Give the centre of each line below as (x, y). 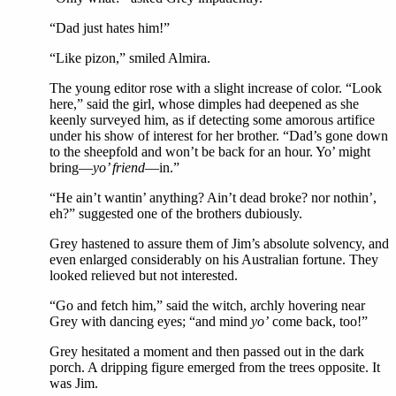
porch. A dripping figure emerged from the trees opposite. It (215, 367)
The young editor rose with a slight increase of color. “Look (216, 88)
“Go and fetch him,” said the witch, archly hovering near (207, 305)
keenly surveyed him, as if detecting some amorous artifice (212, 120)
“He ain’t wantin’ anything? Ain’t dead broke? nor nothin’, (213, 198)
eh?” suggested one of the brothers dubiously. (176, 213)
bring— (71, 168)
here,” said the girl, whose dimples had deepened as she (204, 104)
